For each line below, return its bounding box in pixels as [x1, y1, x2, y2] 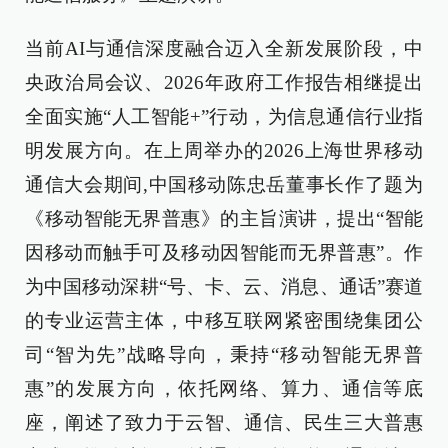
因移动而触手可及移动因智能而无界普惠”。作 [25, 242, 423, 263]
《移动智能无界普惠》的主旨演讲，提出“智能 [25, 208, 423, 229]
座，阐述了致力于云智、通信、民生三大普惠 [25, 412, 423, 433]
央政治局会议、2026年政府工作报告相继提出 [25, 72, 423, 93]
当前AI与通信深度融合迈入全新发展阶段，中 [25, 38, 423, 59]
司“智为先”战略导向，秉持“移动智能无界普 [25, 344, 423, 365]
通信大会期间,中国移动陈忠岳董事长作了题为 [25, 174, 423, 195]
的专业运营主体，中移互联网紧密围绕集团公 [25, 310, 423, 331]
